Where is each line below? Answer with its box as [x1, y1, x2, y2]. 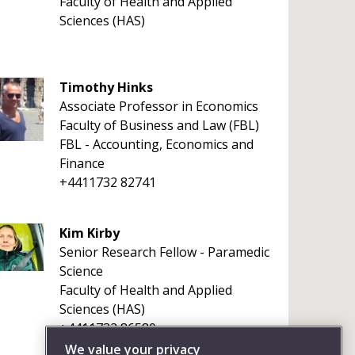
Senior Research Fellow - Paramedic [59, 243, 269, 261]
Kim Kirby [59, 224, 120, 242]
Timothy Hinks [59, 78, 153, 96]
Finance [59, 155, 105, 172]
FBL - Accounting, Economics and [59, 136, 254, 153]
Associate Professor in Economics [59, 97, 258, 115]
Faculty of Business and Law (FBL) [59, 116, 259, 134]
